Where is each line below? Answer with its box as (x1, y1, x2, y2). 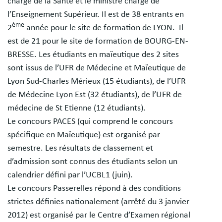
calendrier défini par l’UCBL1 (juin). (7, 170, 133, 179)
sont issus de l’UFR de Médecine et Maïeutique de (7, 63, 186, 72)
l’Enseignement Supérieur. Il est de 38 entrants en (7, 9, 184, 19)
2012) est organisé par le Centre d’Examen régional (7, 210, 190, 220)
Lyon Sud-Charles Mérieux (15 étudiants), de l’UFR (7, 76, 186, 86)
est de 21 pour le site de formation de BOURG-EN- (7, 36, 188, 46)
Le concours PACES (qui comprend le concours (7, 116, 173, 126)
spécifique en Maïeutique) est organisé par (7, 130, 160, 139)
